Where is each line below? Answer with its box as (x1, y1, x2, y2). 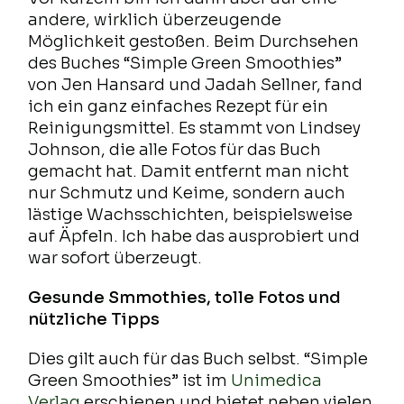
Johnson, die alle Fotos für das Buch (28, 140, 322, 161)
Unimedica (231, 371, 323, 391)
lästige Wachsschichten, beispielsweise (28, 205, 353, 225)
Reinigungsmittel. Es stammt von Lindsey (28, 118, 362, 139)
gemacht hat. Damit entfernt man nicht (28, 161, 350, 182)
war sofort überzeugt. (28, 248, 203, 269)
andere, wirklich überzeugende (28, 10, 282, 31)
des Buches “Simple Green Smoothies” (28, 53, 343, 74)
